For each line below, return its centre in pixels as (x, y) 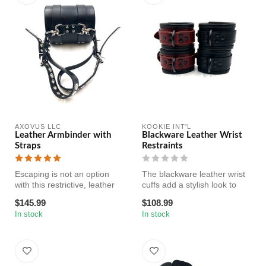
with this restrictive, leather (65, 185)
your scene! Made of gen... (192, 195)
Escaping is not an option (62, 174)
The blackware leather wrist (194, 174)
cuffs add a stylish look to (189, 185)
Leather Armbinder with (63, 135)
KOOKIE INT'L (167, 126)
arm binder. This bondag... (64, 195)
